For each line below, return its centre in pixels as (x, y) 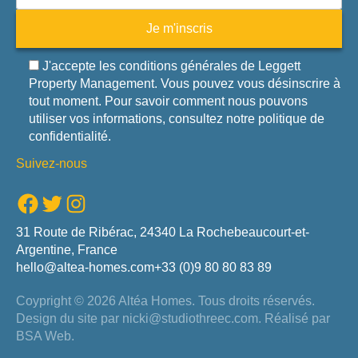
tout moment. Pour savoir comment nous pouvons (168, 101)
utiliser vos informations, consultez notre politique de (177, 119)
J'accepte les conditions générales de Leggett (171, 66)
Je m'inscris (179, 28)
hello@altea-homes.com (85, 267)
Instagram (71, 202)
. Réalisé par (294, 318)
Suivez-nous (52, 163)
